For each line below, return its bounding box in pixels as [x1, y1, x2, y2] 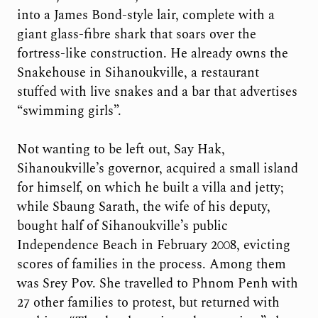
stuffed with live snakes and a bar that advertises [16, 82, 297, 102]
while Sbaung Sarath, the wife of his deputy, [16, 197, 270, 217]
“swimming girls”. [16, 101, 121, 121]
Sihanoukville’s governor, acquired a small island [16, 159, 298, 179]
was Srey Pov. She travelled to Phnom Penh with [16, 274, 298, 294]
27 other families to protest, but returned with [16, 293, 280, 313]
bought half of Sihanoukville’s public [16, 216, 228, 236]
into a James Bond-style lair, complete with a [16, 5, 275, 25]
